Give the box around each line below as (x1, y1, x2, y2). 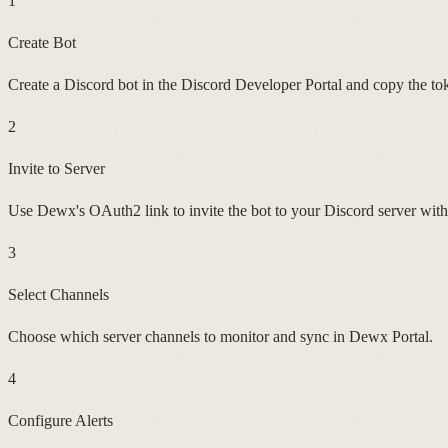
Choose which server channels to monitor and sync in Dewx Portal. (8, 327, 433, 345)
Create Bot (8, 33, 76, 51)
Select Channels (8, 285, 109, 303)
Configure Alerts (8, 411, 113, 429)
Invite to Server (8, 159, 105, 177)
